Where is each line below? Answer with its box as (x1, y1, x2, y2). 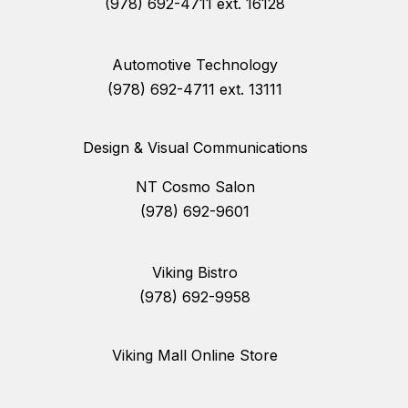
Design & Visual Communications (82, 138, 308, 158)
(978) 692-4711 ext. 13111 (107, 80, 282, 99)
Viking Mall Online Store (112, 346, 278, 365)
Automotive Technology (112, 56, 278, 75)
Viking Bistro (152, 263, 238, 282)
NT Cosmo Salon (135, 178, 255, 197)
